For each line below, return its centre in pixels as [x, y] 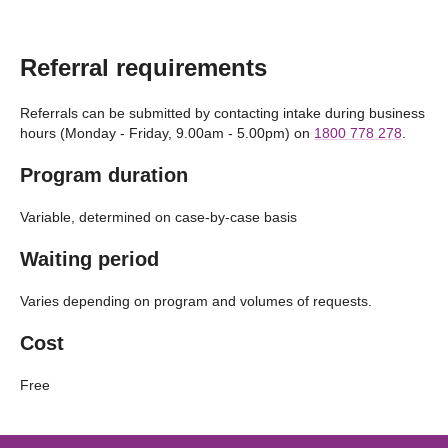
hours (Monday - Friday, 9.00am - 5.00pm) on [167, 133]
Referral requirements [143, 67]
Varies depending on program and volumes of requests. [196, 301]
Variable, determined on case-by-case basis [158, 217]
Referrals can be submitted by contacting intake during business [222, 113]
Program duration [104, 175]
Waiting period [89, 259]
